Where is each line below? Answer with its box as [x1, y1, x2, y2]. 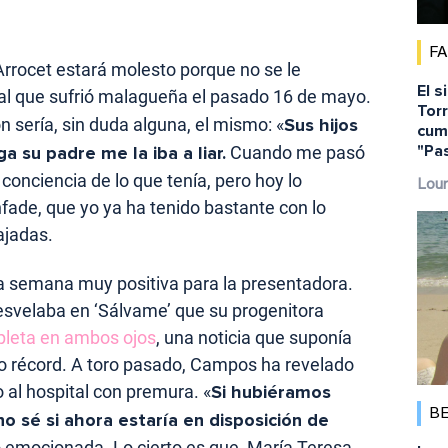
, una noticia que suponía [156, 326, 352, 348]
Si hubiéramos [211, 380, 331, 403]
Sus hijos [284, 113, 358, 136]
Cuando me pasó [226, 141, 365, 163]
